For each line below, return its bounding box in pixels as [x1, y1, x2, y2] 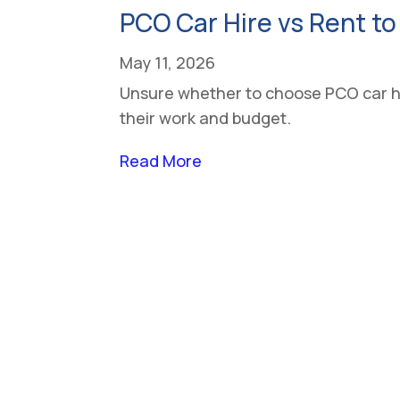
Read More [120, 149, 203, 171]
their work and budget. [120, 106, 292, 129]
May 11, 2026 [120, 51, 216, 73]
